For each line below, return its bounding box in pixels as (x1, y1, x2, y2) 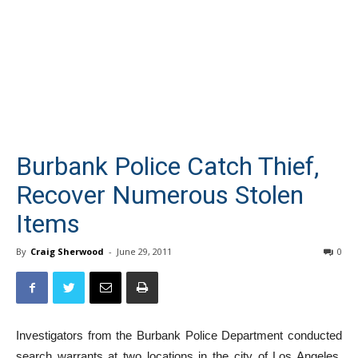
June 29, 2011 (117, 261, 172, 273)
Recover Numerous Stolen (16, 196, 304, 226)
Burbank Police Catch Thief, (16, 167, 319, 197)
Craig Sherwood (30, 261, 104, 273)
